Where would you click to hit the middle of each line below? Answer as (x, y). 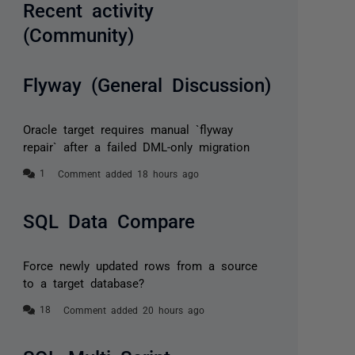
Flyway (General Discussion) (147, 84)
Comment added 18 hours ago (129, 174)
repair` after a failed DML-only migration (137, 147)
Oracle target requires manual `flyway (128, 129)
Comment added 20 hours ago (134, 310)
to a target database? (84, 283)
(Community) (79, 34)
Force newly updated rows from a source (141, 265)
